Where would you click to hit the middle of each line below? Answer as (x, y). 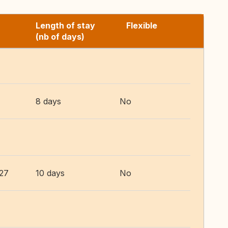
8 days (48, 101)
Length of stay (65, 25)
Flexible (142, 25)
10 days (50, 173)
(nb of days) (60, 37)
